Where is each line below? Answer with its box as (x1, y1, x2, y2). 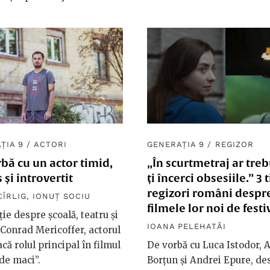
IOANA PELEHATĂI (147, 222, 226, 231)
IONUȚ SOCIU (32, 192, 91, 201)
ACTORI (33, 140, 67, 149)
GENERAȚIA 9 (147, 140, 205, 149)
